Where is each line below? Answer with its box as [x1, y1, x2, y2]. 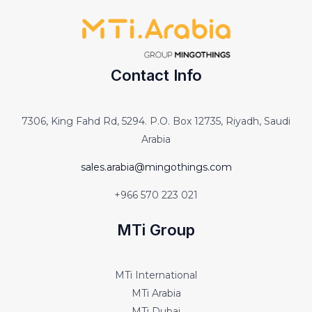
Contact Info [110, 66, 202, 85]
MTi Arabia [131, 286, 181, 299]
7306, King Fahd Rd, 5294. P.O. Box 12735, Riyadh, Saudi [22, 114, 290, 127]
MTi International [115, 268, 197, 281]
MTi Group [117, 220, 195, 239]
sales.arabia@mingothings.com [80, 160, 232, 173]
